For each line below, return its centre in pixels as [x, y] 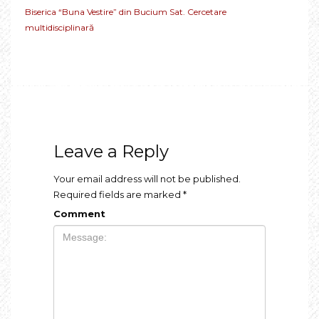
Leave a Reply [111, 151]
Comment [79, 213]
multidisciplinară [59, 27]
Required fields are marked [118, 194]
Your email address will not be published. [147, 178]
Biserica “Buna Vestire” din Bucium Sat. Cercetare [126, 11]
